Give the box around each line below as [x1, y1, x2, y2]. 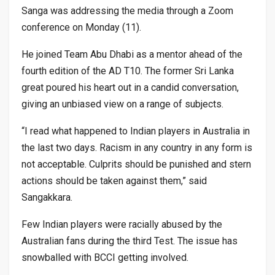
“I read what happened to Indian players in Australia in [21, 125, 250, 137]
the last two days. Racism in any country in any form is [21, 141, 252, 153]
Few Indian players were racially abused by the [21, 218, 222, 230]
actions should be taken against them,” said [21, 174, 207, 187]
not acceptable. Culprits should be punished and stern [21, 158, 251, 170]
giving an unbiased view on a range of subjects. [21, 98, 223, 110]
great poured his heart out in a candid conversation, [21, 81, 239, 93]
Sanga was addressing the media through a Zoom [21, 4, 233, 17]
